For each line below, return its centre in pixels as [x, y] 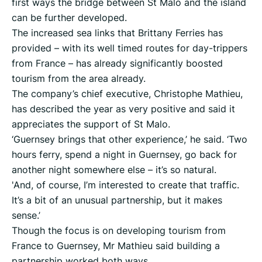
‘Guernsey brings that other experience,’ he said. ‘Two [130, 139]
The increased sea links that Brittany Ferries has [117, 33]
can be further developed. [69, 18]
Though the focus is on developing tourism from [119, 231]
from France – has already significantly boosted [117, 63]
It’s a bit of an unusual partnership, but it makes [117, 200]
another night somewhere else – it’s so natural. [114, 170]
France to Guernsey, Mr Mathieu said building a [116, 246]
